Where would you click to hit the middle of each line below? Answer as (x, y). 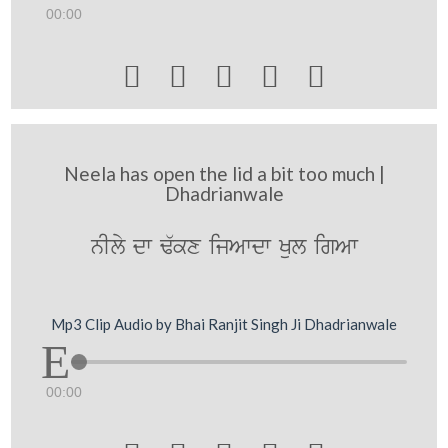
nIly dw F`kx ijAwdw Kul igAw (224, 247)
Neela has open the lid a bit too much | (224, 173)
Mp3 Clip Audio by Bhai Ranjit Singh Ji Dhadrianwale (224, 323)
